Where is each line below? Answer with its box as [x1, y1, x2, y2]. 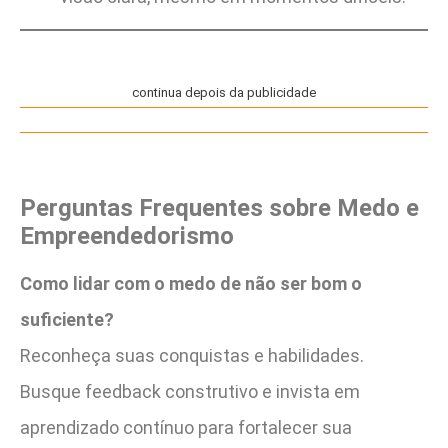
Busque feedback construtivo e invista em [20, 380, 360, 402]
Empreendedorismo [20, 221, 234, 250]
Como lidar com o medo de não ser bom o [20, 272, 362, 294]
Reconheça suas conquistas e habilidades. [20, 344, 364, 366]
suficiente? [20, 308, 114, 330]
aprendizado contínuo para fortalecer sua [20, 416, 352, 438]
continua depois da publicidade [132, 85, 316, 101]
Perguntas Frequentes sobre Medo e [20, 193, 419, 222]
